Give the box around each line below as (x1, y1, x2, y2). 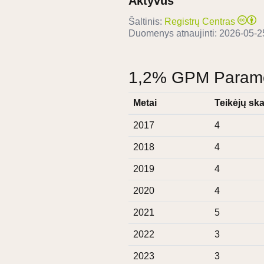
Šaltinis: (128, 16, 162, 27)
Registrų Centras (164, 16, 235, 27)
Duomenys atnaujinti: (128, 28, 219, 39)
